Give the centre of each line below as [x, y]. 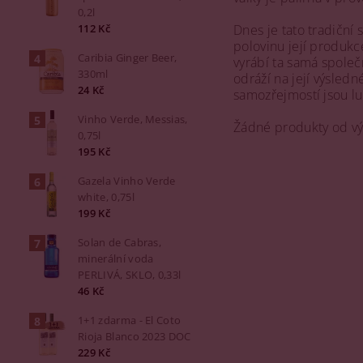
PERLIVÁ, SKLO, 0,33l [130, 275]
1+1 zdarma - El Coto [130, 320]
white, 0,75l [106, 197]
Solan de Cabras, [120, 242]
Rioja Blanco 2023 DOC [135, 336]
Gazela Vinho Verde [127, 181]
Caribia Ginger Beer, [128, 58]
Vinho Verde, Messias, [133, 119]
